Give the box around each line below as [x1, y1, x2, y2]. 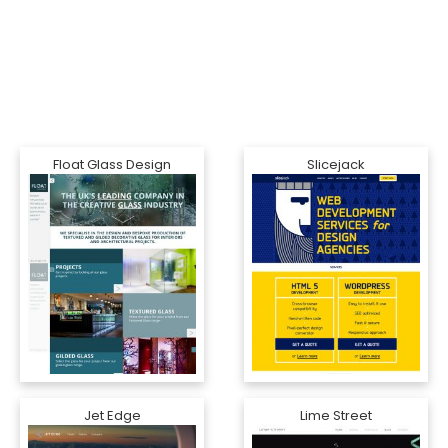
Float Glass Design [53, 155, 171, 174]
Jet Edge [83, 406, 141, 425]
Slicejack [307, 155, 365, 174]
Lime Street [300, 406, 372, 425]
